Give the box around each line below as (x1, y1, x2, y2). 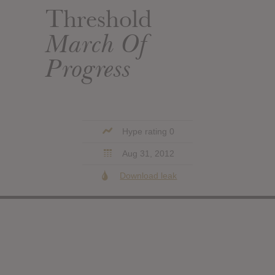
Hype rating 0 (120, 126, 175, 136)
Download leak (120, 170, 177, 180)
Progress (45, 52, 131, 84)
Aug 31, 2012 (120, 148, 174, 158)
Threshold (45, 3, 152, 34)
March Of (45, 27, 149, 60)
